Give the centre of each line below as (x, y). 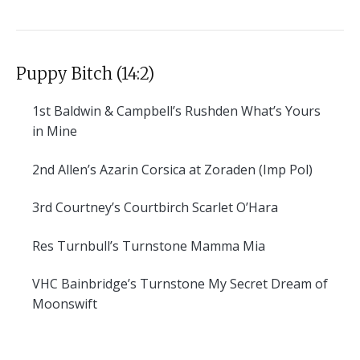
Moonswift (65, 304)
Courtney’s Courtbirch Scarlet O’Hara (165, 208)
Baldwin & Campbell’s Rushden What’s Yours (186, 111)
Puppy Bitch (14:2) (85, 74)
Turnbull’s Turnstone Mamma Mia (160, 245)
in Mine (55, 131)
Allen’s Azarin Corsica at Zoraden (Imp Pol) (184, 169)
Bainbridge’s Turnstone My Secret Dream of (193, 284)
